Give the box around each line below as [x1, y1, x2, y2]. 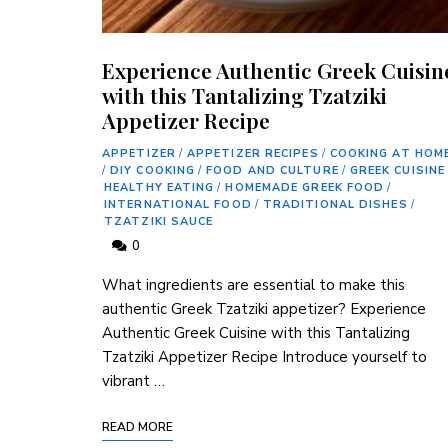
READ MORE [102, 418, 173, 435]
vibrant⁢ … [102, 370, 165, 391]
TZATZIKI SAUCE [104, 213, 214, 229]
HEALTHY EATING [104, 179, 215, 195]
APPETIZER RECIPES [186, 145, 319, 161]
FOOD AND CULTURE [206, 162, 339, 178]
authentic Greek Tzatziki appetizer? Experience [102, 298, 426, 319]
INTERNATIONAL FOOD [104, 196, 252, 212]
